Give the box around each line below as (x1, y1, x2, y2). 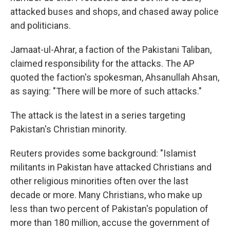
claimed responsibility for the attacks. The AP (10, 58, 195, 69)
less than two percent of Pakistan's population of (10, 203, 208, 214)
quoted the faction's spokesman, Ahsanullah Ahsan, (10, 72, 219, 83)
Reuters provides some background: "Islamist (10, 148, 196, 159)
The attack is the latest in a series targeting (10, 110, 185, 121)
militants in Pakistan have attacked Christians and (10, 162, 212, 172)
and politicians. (10, 20, 71, 31)
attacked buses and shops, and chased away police (10, 6, 219, 17)
